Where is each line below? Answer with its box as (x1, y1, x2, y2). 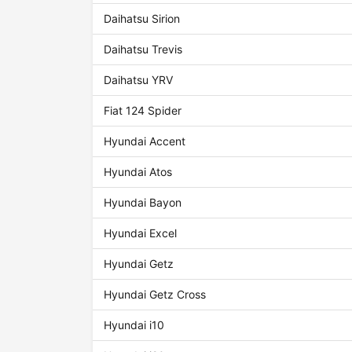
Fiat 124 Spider (104, 104, 182, 118)
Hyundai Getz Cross (104, 288, 207, 302)
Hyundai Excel (104, 226, 178, 240)
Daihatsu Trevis (104, 42, 183, 57)
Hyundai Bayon (104, 196, 182, 210)
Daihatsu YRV (104, 73, 174, 87)
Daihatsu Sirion (104, 12, 181, 26)
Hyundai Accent (104, 134, 186, 148)
